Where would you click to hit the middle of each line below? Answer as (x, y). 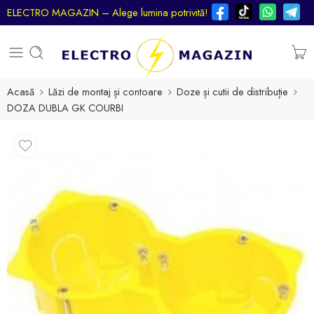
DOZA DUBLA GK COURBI (65, 108)
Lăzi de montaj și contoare (105, 91)
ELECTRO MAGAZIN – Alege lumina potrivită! (108, 12)
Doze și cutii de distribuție (232, 91)
